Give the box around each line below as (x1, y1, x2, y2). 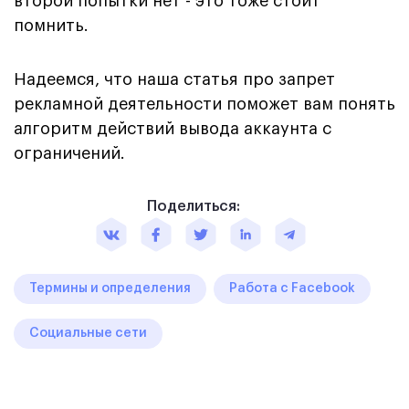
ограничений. (14, 144, 125, 162)
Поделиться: (147, 198, 240, 214)
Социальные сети (29, 326, 147, 340)
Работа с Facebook (229, 281, 355, 295)
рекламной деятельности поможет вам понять (14, 95, 395, 112)
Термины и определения (29, 281, 191, 295)
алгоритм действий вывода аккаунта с (14, 120, 331, 137)
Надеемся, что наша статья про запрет (14, 70, 335, 88)
